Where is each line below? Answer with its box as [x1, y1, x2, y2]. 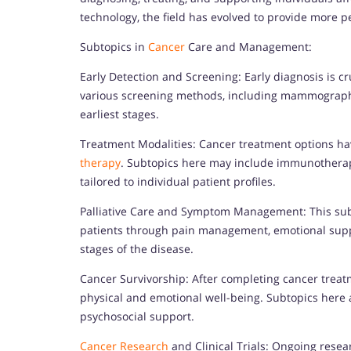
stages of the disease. [80, 241, 194, 256]
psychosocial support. [80, 308, 194, 324]
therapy [80, 154, 121, 170]
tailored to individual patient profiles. [80, 173, 276, 189]
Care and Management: [185, 38, 312, 54]
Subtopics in [80, 38, 148, 54]
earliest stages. [80, 106, 159, 121]
